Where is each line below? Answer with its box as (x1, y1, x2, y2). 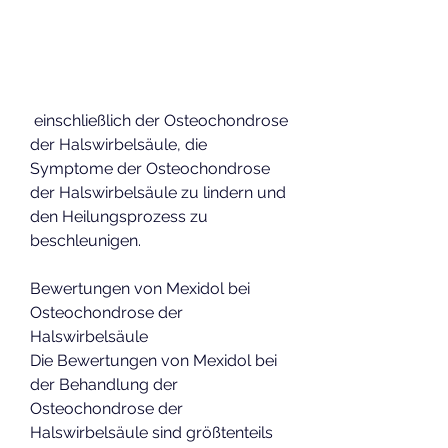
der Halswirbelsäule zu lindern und (30, 182, 286, 202)
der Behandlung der (30, 374, 178, 394)
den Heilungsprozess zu (30, 206, 208, 226)
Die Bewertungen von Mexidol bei (30, 350, 277, 370)
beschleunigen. (30, 230, 141, 250)
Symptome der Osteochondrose (30, 158, 270, 178)
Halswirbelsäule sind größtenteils (30, 422, 273, 442)
